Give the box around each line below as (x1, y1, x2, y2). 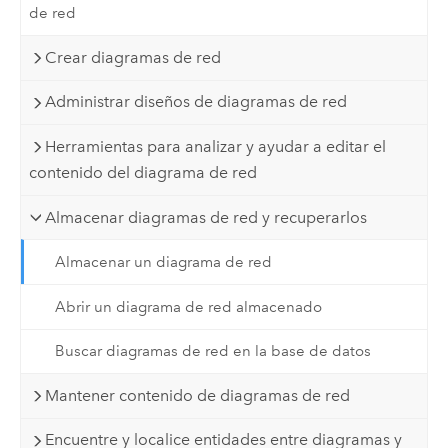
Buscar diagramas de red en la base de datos (54, 342, 371, 361)
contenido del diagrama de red (29, 163, 258, 183)
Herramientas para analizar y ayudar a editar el (45, 137, 387, 157)
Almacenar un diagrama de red (54, 253, 272, 272)
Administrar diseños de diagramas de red (45, 92, 348, 112)
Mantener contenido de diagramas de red (45, 385, 351, 405)
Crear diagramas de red (45, 47, 222, 67)
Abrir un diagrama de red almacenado (54, 297, 322, 316)
